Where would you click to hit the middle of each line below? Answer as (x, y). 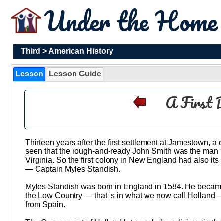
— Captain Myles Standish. (73, 169)
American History (81, 51)
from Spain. (45, 205)
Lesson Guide (75, 74)
